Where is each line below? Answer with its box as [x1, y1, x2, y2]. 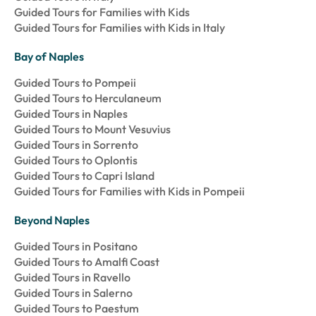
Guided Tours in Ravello [14, 270, 130, 285]
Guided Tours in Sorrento [14, 138, 138, 152]
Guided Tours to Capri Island [14, 169, 154, 183]
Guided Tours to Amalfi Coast [14, 255, 159, 269]
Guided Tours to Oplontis [14, 153, 138, 168]
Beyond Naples [14, 213, 90, 228]
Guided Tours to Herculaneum [14, 91, 162, 106]
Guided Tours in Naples [14, 107, 128, 121]
